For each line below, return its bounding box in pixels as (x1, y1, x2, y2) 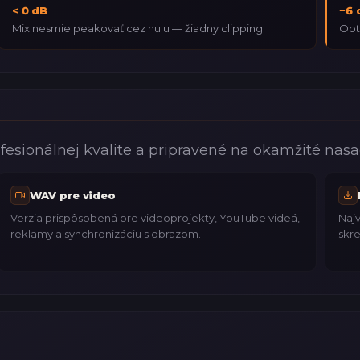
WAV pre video (30, 189, 117, 202)
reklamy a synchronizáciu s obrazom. (10, 227, 202, 241)
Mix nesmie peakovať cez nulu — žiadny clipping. (11, 21, 265, 35)
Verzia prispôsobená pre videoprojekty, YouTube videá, (10, 211, 301, 225)
